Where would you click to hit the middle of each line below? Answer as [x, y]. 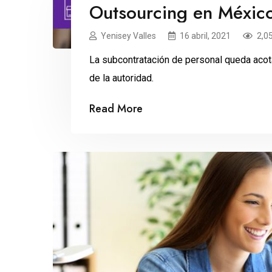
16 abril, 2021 [205, 36]
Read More [116, 109]
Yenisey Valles [128, 36]
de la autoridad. [121, 78]
